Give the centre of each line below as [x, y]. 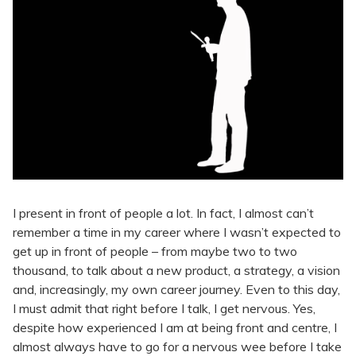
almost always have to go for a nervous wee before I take [177, 346]
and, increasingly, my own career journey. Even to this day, [176, 289]
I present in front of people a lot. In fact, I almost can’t [163, 213]
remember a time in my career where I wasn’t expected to [177, 232]
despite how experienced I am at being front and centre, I [175, 327]
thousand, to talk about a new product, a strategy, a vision [176, 270]
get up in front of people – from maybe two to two [155, 251]
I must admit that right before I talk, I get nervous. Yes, [164, 308]
